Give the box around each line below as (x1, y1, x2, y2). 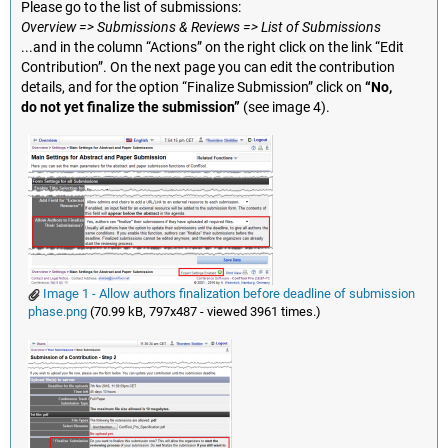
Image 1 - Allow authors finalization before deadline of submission (39, 286, 415, 302)
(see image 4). (240, 99, 330, 117)
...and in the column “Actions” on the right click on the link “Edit (21, 39, 404, 57)
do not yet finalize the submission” (21, 99, 240, 117)
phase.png (27, 304, 87, 320)
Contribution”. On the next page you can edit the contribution (21, 59, 395, 77)
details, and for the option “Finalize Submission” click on (21, 79, 365, 97)
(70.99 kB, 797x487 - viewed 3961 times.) (86, 304, 321, 320)
